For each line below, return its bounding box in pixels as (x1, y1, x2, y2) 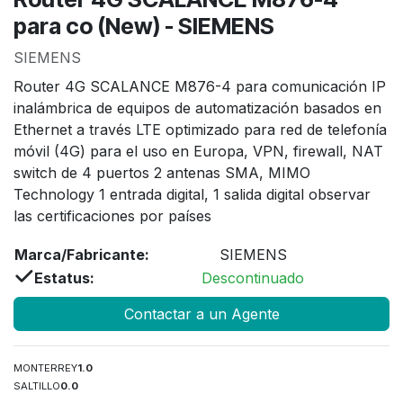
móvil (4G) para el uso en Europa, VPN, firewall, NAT (13, 141, 383, 160)
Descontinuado (201, 268, 304, 287)
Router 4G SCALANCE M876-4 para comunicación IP (13, 76, 386, 95)
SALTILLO (13, 379, 60, 392)
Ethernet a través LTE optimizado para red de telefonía (13, 120, 387, 139)
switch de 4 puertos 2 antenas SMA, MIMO (13, 163, 310, 182)
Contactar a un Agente (123, 304, 280, 323)
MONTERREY (13, 361, 77, 374)
